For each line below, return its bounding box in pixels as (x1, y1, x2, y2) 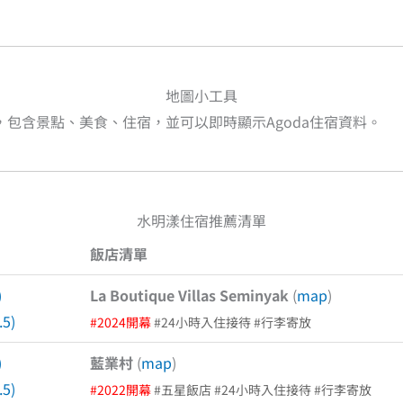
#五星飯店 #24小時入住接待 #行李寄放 (151, 381, 372, 399)
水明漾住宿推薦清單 (137, 210, 266, 231)
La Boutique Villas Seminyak (90, 284, 289, 306)
